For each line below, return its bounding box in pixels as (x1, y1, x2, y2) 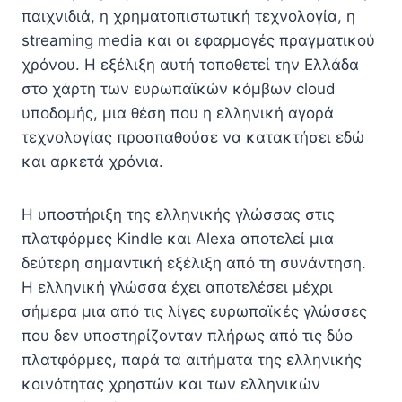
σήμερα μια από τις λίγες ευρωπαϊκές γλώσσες (22, 302, 367, 320)
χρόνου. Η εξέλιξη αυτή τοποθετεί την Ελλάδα (22, 56, 359, 74)
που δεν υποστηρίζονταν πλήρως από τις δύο (22, 327, 353, 345)
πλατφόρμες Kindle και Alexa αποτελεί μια (22, 230, 334, 248)
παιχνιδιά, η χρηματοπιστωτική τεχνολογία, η (22, 7, 355, 25)
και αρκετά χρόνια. (22, 153, 163, 170)
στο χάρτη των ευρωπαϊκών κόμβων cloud (22, 80, 336, 98)
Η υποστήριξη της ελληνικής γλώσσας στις (22, 205, 335, 223)
